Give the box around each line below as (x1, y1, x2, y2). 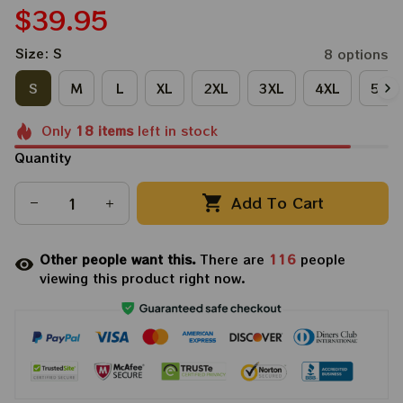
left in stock (132, 121, 218, 139)
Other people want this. (40, 249, 201, 268)
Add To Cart (231, 192, 325, 214)
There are (201, 249, 269, 268)
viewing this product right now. (40, 268, 246, 287)
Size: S (15, 44, 62, 62)
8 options (324, 45, 388, 63)
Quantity (14, 148, 71, 166)
